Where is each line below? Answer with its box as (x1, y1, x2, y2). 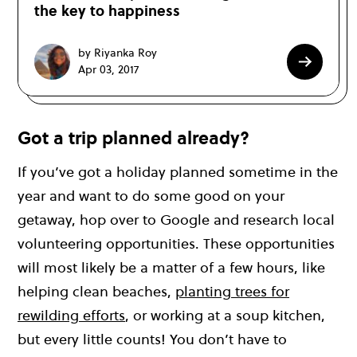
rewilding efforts (18, 305, 125, 326)
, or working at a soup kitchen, (125, 305, 325, 326)
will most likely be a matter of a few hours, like (18, 257, 325, 278)
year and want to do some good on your (18, 186, 284, 206)
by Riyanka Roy (78, 45, 157, 61)
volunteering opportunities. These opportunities (18, 233, 335, 254)
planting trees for (175, 281, 289, 302)
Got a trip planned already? (18, 125, 249, 150)
